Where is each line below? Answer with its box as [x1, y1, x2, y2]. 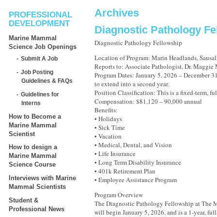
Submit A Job [21, 55, 58, 62]
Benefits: [94, 106, 118, 114]
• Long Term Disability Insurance [94, 158, 181, 167]
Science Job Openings [9, 43, 77, 50]
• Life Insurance [94, 149, 136, 158]
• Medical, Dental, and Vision [94, 140, 172, 149]
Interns [21, 99, 41, 106]
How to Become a [9, 112, 61, 120]
